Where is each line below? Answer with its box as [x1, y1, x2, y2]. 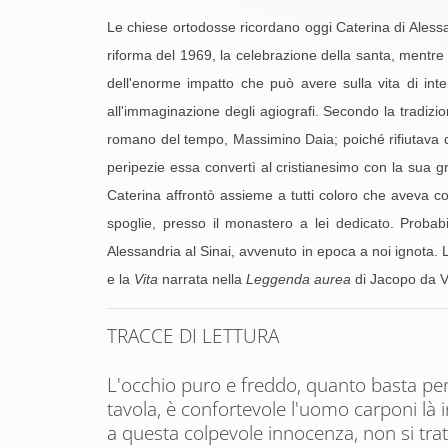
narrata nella [158, 271, 246, 287]
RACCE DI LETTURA [117, 323, 279, 349]
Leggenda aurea [246, 271, 355, 287]
